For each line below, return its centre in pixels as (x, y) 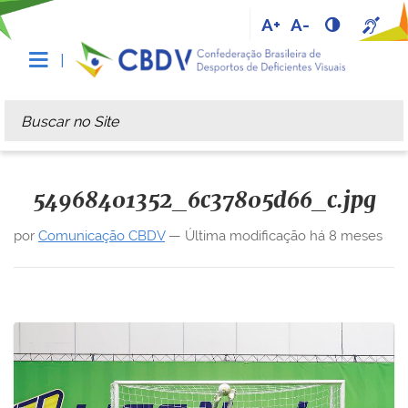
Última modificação (245, 236)
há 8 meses (346, 236)
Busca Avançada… (69, 148)
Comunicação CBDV (102, 236)
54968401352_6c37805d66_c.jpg (204, 201)
